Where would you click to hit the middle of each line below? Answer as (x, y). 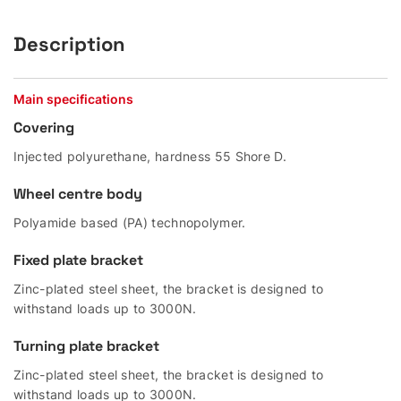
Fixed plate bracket (78, 260)
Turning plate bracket (86, 346)
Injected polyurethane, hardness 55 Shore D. (150, 156)
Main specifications (73, 98)
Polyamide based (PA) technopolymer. (130, 222)
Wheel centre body (78, 193)
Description (69, 43)
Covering (44, 127)
